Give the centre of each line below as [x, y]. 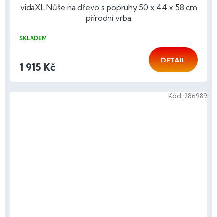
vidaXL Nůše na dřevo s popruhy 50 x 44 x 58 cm [108, 8]
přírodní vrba [108, 18]
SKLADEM [33, 39]
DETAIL [173, 60]
